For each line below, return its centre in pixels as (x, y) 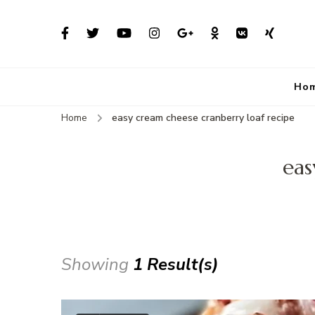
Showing (97, 265)
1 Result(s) (176, 265)
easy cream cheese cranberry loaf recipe (203, 118)
